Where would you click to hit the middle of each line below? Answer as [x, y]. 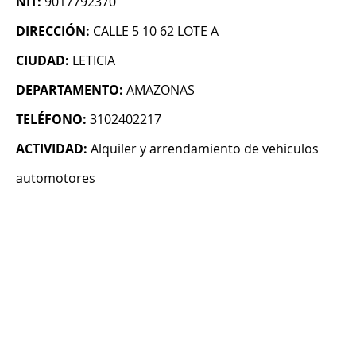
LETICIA [94, 61]
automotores [56, 178]
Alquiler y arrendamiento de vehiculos [205, 149]
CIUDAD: [43, 61]
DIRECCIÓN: [53, 31]
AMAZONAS [161, 90]
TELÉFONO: [51, 120]
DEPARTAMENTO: [70, 90]
